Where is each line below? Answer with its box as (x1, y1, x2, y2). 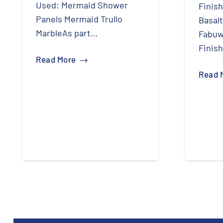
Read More (36, 54, 76, 65)
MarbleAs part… (36, 27, 98, 38)
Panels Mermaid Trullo (36, 13, 122, 24)
